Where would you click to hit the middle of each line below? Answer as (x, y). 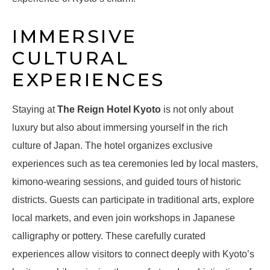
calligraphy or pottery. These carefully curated (109, 236)
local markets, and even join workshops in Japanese (124, 218)
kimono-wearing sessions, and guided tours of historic (127, 182)
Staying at (35, 110)
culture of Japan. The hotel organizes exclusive (112, 146)
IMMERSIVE (75, 37)
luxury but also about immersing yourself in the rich (120, 128)
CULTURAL (71, 58)
